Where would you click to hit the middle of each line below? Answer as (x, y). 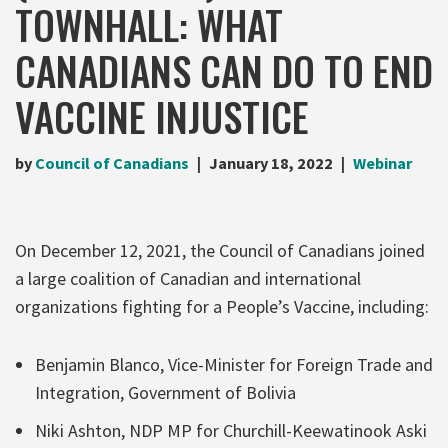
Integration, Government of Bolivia (165, 392)
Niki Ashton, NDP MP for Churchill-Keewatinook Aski (231, 430)
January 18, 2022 (271, 162)
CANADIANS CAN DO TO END (224, 69)
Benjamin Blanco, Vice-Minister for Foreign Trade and (234, 364)
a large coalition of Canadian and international (188, 278)
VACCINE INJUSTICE (162, 115)
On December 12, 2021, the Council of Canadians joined (220, 250)
